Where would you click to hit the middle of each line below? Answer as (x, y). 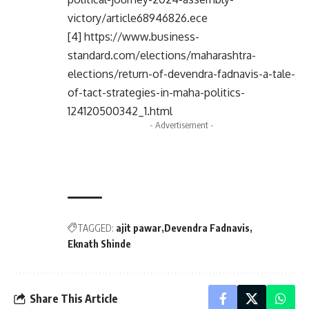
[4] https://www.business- (133, 37)
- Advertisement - (181, 125)
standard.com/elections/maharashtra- (162, 56)
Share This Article (74, 298)
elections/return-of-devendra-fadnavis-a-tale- (181, 74)
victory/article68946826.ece (138, 18)
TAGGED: (96, 228)
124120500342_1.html (120, 111)
